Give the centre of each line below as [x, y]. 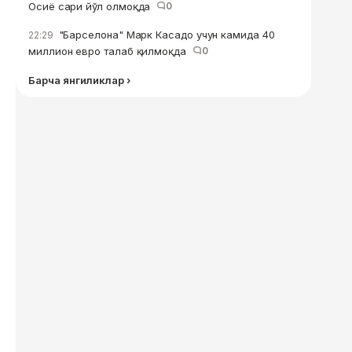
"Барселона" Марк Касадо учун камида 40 [165, 35]
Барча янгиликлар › [79, 80]
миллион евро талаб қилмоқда [110, 51]
